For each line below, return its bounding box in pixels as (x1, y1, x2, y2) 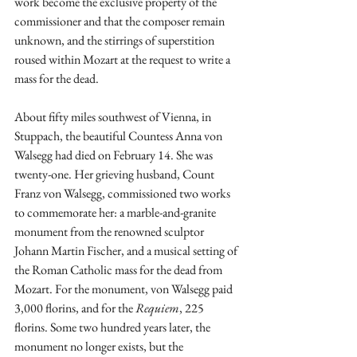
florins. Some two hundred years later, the (14, 319, 213, 336)
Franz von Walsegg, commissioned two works (14, 185, 233, 202)
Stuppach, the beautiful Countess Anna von (14, 127, 225, 145)
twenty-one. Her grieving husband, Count (14, 166, 217, 183)
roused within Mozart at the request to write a (14, 51, 233, 69)
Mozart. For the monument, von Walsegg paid (14, 280, 235, 298)
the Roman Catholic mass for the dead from (14, 261, 225, 279)
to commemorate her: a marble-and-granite (14, 204, 218, 222)
